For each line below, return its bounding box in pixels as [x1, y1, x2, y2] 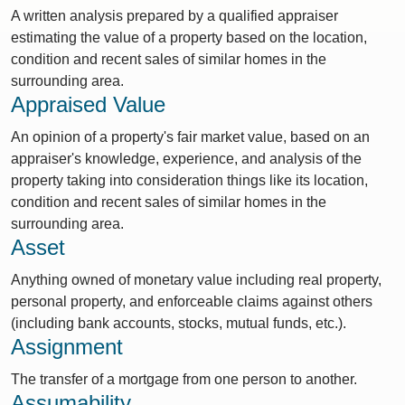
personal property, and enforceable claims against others [11, 294, 372, 309]
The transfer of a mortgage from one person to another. [11, 372, 357, 387]
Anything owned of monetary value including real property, [11, 272, 381, 287]
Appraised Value [11, 92, 165, 117]
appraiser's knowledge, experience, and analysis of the [11, 151, 362, 166]
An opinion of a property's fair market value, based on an [11, 129, 370, 145]
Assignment [11, 334, 123, 359]
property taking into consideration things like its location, [11, 173, 368, 188]
